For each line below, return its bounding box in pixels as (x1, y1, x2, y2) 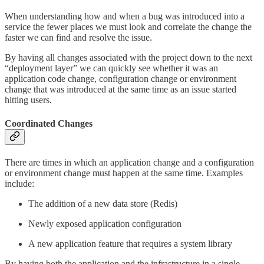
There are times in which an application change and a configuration (5, 157, 254, 168)
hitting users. (5, 95, 52, 105)
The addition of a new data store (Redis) (28, 199, 177, 209)
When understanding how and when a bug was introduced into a (5, 11, 245, 22)
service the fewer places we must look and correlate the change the (5, 22, 252, 32)
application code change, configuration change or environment (5, 74, 236, 84)
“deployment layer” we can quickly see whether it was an (5, 63, 218, 74)
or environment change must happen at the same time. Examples (5, 168, 243, 179)
